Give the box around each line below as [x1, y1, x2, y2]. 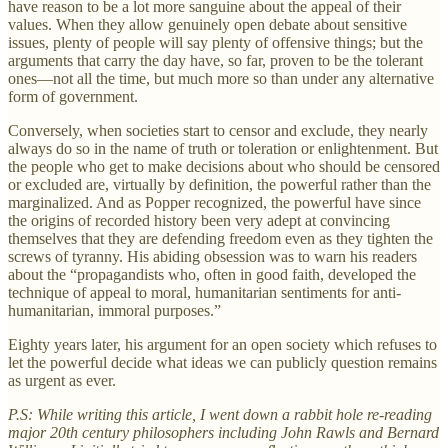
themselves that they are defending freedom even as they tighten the [8, 229, 433, 247]
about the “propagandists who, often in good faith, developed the [8, 265, 416, 283]
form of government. [8, 87, 138, 105]
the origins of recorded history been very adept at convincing [8, 211, 390, 229]
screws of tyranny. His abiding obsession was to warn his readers [8, 247, 417, 265]
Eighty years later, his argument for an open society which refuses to [8, 335, 437, 353]
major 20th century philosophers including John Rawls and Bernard [8, 423, 439, 441]
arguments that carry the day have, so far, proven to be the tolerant [8, 51, 423, 69]
